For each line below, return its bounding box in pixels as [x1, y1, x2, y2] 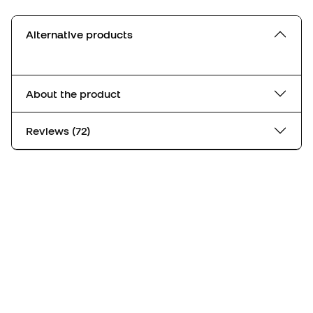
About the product [26, 87, 121, 100]
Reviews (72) [72, 124, 90, 137]
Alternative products [26, 27, 133, 41]
